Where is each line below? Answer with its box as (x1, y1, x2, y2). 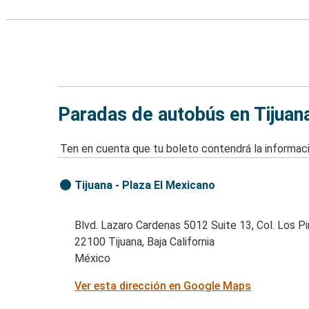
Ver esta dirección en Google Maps (74, 279, 252, 293)
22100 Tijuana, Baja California (74, 235, 215, 249)
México (74, 252, 111, 266)
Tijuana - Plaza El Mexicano (74, 179, 216, 192)
